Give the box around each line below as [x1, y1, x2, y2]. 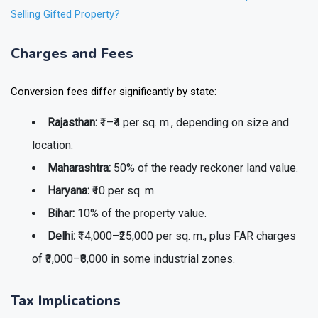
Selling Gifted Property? [11, 8, 120, 21]
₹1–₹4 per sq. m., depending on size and [97, 116, 289, 130]
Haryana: [48, 184, 89, 198]
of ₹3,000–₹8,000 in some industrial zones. [32, 252, 235, 266]
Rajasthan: [48, 116, 97, 130]
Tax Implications [11, 291, 121, 311]
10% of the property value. [75, 207, 207, 221]
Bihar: [48, 207, 75, 221]
